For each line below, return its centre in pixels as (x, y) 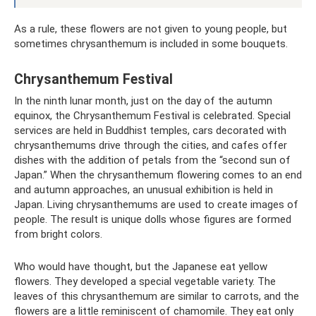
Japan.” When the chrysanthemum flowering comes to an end (158, 175)
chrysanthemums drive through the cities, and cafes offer (151, 145)
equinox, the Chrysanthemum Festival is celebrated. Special (152, 115)
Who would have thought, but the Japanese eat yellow (141, 266)
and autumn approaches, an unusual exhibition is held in (144, 189)
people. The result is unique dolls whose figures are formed (153, 219)
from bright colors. (58, 234)
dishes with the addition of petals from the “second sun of (152, 160)
